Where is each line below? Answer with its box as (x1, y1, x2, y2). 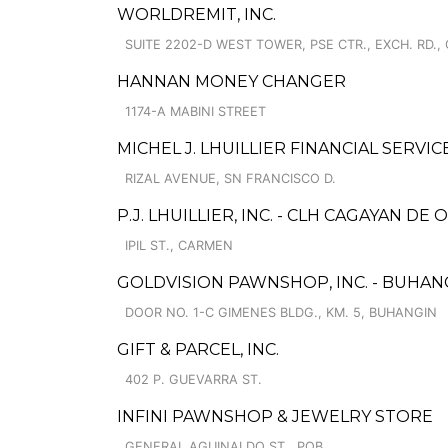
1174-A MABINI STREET (125, 104, 266, 119)
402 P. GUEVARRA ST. (125, 372, 262, 387)
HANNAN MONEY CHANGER (117, 72, 346, 91)
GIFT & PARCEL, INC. (117, 340, 279, 359)
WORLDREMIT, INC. (117, 5, 276, 24)
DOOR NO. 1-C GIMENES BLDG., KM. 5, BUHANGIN (125, 305, 437, 320)
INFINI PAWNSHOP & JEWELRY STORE (117, 407, 433, 426)
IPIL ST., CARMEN (125, 238, 233, 253)
